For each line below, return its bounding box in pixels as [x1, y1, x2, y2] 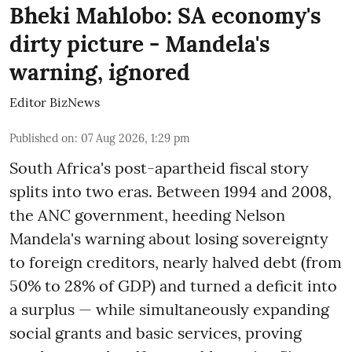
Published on [9, 131, 75, 146]
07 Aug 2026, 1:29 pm [81, 131, 190, 146]
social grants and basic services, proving [9, 323, 302, 343]
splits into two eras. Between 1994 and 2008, [9, 181, 332, 202]
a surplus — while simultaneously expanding [9, 299, 329, 320]
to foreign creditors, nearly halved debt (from [9, 252, 342, 273]
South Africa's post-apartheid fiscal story [9, 158, 309, 178]
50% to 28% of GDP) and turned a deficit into [9, 276, 337, 296]
